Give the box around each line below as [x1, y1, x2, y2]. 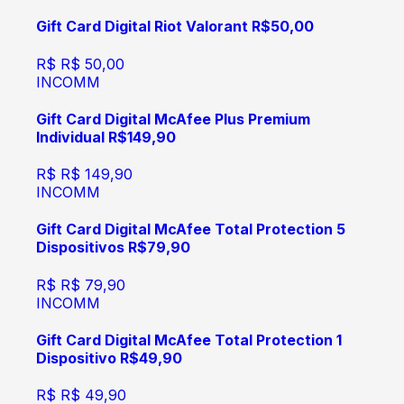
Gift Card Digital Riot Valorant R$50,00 [36, 17, 314, 36]
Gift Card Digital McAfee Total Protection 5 [36, 220, 345, 239]
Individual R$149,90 [36, 127, 176, 146]
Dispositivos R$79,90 [36, 238, 190, 257]
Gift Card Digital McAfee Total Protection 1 [36, 330, 342, 349]
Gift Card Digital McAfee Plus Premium [36, 109, 310, 128]
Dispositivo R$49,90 [36, 348, 182, 367]
